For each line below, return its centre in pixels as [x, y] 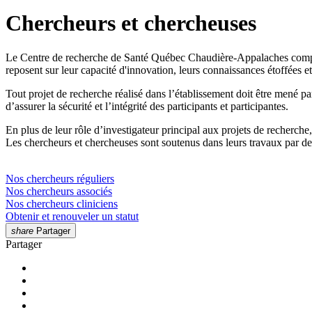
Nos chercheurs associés [59, 191]
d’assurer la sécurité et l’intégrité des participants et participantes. [148, 106]
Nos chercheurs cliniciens [62, 203]
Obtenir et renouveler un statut [72, 216]
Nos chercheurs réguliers [60, 178]
